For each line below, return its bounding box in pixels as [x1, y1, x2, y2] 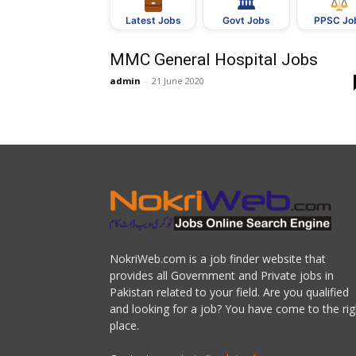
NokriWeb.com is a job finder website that [110, 251, 326, 266]
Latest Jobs [125, 14, 181, 27]
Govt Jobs [222, 14, 270, 26]
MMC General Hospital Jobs [110, 50, 318, 69]
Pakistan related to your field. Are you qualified [110, 284, 349, 300]
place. [110, 318, 139, 333]
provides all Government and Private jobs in [110, 268, 334, 283]
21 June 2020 [152, 75, 204, 87]
